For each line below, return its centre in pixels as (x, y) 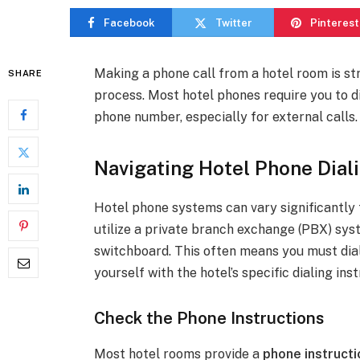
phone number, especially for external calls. (226, 117)
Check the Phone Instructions (209, 318)
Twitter (233, 22)
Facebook (129, 22)
